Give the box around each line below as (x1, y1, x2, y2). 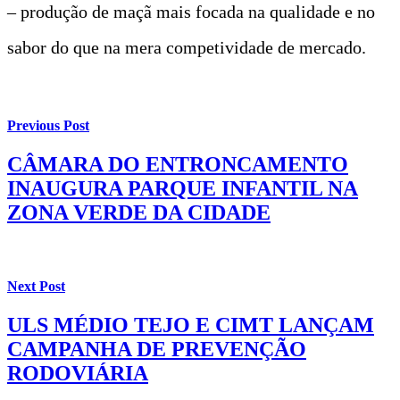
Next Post (7, 278, 65, 294)
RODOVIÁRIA (7, 361, 148, 385)
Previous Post (7, 118, 89, 134)
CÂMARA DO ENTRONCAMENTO (7, 153, 348, 177)
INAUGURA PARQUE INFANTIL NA (7, 177, 358, 201)
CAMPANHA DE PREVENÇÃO (7, 337, 306, 361)
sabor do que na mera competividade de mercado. (7, 37, 366, 57)
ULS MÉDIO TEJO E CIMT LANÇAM (7, 312, 374, 337)
